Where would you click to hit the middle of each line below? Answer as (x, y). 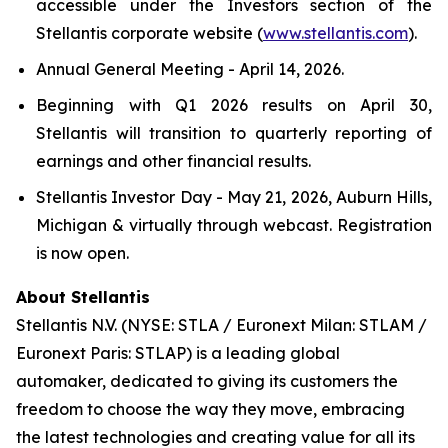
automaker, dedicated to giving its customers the (207, 381)
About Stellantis (83, 297)
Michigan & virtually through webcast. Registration (234, 225)
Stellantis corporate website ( (149, 33)
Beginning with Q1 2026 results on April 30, (234, 105)
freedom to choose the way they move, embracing (210, 409)
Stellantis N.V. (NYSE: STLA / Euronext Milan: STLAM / (221, 325)
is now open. (82, 253)
